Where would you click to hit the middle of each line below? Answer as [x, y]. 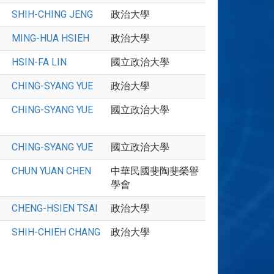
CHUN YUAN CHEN [51, 171]
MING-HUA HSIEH [50, 38]
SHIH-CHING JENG [52, 14]
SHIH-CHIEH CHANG [56, 232]
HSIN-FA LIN [39, 62]
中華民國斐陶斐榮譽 [155, 171]
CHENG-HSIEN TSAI [55, 208]
